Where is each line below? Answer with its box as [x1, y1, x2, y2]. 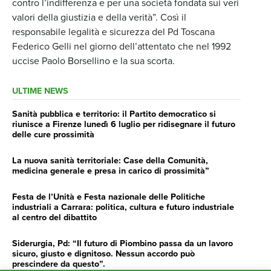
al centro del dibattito [12, 211, 97, 224]
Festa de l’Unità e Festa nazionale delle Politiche [12, 190, 205, 203]
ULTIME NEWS [12, 84, 68, 97]
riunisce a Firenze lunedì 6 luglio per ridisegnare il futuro [12, 117, 235, 131]
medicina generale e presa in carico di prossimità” [12, 164, 209, 177]
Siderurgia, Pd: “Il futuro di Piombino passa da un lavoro [12, 237, 233, 250]
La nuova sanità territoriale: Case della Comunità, [12, 154, 208, 167]
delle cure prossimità [12, 128, 94, 141]
